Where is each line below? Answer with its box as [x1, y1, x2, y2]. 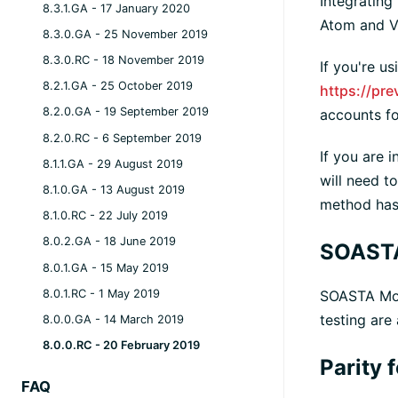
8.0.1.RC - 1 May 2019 [43, 286, 160, 300]
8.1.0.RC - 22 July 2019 [43, 208, 168, 222]
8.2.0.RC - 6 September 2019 [43, 131, 202, 145]
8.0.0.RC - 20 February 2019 [43, 338, 200, 352]
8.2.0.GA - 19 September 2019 [43, 105, 209, 119]
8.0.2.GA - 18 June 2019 [43, 235, 176, 248]
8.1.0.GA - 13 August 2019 [43, 182, 185, 196]
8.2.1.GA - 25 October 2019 [43, 78, 193, 92]
